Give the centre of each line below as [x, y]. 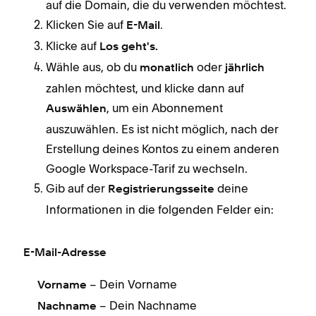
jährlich [245, 68]
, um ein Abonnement [165, 108]
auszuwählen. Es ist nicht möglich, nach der [162, 129]
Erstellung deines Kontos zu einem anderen [163, 148]
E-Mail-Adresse [65, 253]
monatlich [167, 68]
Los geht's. [127, 47]
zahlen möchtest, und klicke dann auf [145, 88]
